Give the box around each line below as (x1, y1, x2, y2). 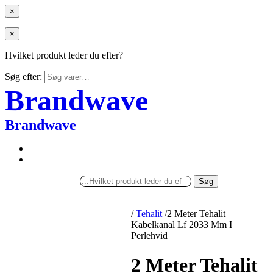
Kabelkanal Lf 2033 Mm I (131, 219, 233, 230)
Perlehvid (131, 230, 168, 241)
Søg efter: (5, 71, 42, 82)
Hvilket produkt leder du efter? (5, 50, 123, 60)
